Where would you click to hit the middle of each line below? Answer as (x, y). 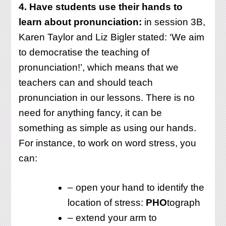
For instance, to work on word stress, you (108, 143)
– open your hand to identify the (136, 188)
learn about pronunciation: (80, 22)
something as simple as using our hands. (108, 128)
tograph (185, 203)
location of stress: (107, 203)
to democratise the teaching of (84, 52)
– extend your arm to (112, 218)
